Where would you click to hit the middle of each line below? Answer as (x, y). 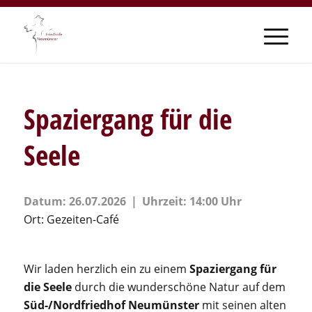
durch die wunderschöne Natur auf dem (180, 287)
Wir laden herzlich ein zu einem (106, 269)
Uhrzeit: (165, 201)
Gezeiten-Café (83, 219)
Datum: (46, 201)
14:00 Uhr (215, 201)
